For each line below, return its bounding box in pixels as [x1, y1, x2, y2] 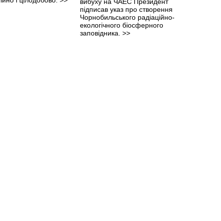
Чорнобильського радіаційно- [79, 13, 175, 21]
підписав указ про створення [79, 5, 173, 13]
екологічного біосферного [79, 21, 163, 29]
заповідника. [79, 29, 122, 37]
